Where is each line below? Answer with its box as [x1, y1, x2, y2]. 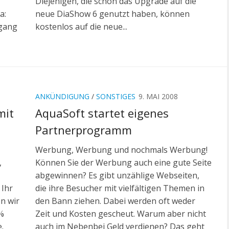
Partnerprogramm [35, 122, 132, 138]
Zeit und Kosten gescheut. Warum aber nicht [35, 208, 206, 220]
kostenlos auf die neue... [35, 21, 127, 33]
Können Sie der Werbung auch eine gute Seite [35, 157, 212, 169]
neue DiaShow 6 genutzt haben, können [35, 8, 190, 20]
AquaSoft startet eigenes [35, 105, 169, 121]
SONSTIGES [96, 91, 135, 102]
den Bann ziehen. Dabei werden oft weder [35, 195, 195, 207]
